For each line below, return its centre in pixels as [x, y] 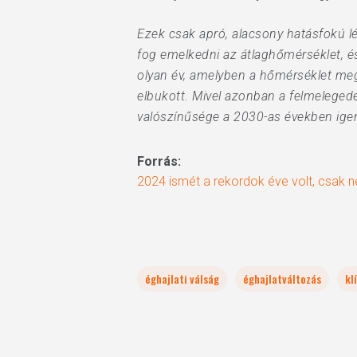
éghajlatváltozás [282, 279]
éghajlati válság [182, 279]
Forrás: [159, 161]
